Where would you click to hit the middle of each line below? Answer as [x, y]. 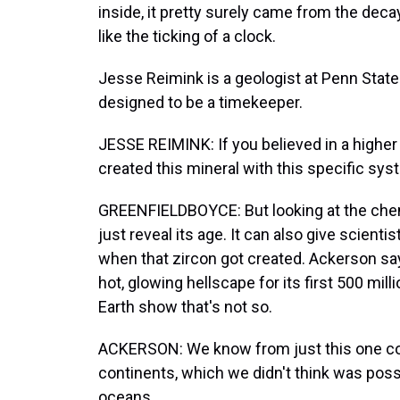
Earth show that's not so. [185, 307]
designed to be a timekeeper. [200, 102]
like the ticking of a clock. [187, 36]
